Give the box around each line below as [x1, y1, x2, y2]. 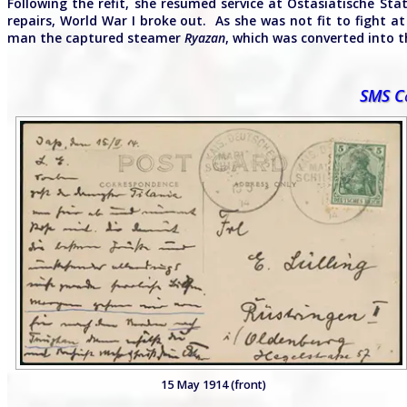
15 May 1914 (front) [161, 377, 267, 393]
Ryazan [184, 29, 225, 47]
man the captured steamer [7, 29, 184, 47]
